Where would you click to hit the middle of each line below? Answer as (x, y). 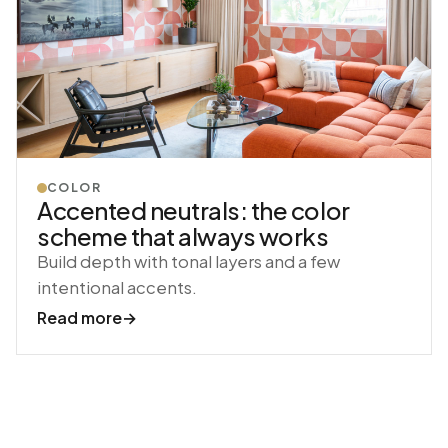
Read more (79, 318)
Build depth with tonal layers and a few (188, 262)
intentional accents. (117, 288)
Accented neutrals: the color (193, 210)
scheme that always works (183, 236)
